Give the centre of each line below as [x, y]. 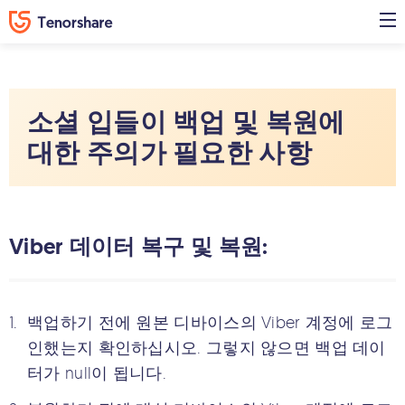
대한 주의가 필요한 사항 [170, 153]
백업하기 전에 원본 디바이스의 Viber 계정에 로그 [210, 322]
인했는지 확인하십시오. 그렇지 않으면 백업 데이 [207, 347]
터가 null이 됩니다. [97, 372]
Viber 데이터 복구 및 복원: [139, 246]
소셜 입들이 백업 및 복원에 [186, 122]
